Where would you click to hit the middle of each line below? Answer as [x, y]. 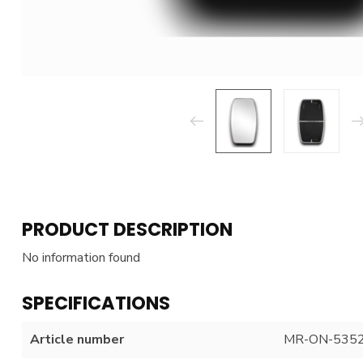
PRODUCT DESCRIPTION [127, 229]
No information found [81, 257]
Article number [77, 339]
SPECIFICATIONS [96, 303]
